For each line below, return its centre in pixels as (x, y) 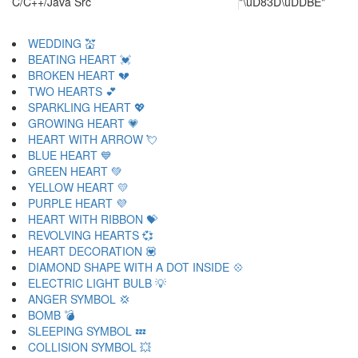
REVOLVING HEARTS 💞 (91, 235)
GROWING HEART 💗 (84, 123)
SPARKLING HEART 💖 (87, 107)
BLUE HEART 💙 (70, 155)
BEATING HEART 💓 (80, 59)
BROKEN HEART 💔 (79, 75)
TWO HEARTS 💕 (72, 91)
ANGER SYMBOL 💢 (79, 299)
